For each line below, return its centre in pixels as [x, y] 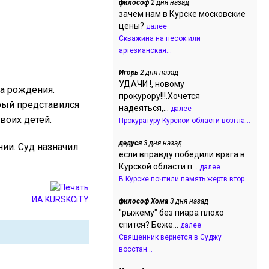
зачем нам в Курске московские [182, 14]
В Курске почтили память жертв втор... [184, 179]
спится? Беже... [150, 225]
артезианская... [145, 50]
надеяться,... [145, 108]
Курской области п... [159, 166]
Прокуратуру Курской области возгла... [185, 121]
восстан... [136, 249]
